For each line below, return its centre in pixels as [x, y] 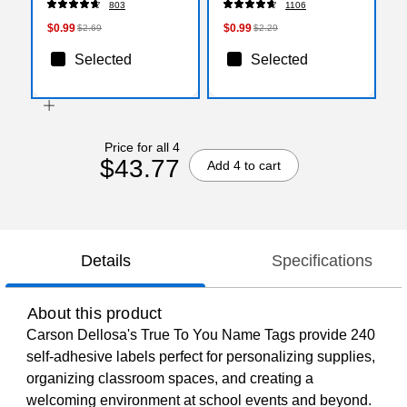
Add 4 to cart [243, 165]
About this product [95, 314]
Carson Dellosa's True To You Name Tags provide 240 [201, 335]
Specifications [322, 261]
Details [105, 261]
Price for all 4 [142, 147]
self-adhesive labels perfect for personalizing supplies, [201, 357]
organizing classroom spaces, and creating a [170, 379]
